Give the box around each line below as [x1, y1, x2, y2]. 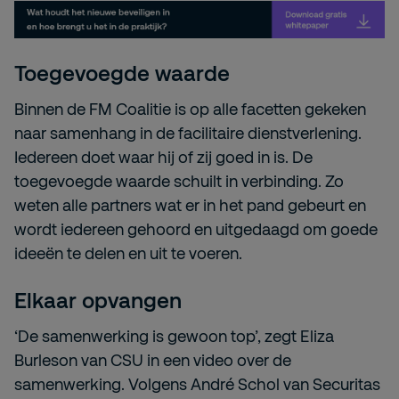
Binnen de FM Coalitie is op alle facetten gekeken [14, 99, 366, 119]
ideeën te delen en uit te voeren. [14, 243, 242, 264]
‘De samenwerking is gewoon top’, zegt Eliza [14, 326, 334, 346]
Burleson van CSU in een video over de [14, 350, 291, 370]
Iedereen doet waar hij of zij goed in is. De [14, 147, 313, 167]
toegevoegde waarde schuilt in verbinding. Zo [14, 171, 344, 191]
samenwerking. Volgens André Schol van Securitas [14, 374, 380, 395]
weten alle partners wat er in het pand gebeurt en [14, 195, 366, 216]
